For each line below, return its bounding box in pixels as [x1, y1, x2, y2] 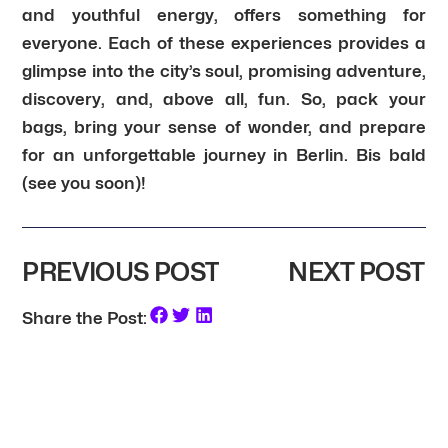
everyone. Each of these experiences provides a [22, 32, 426, 53]
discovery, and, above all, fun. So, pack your [22, 88, 426, 109]
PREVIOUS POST [22, 256, 220, 287]
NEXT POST [288, 256, 425, 287]
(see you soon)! [22, 172, 147, 193]
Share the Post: [22, 307, 148, 328]
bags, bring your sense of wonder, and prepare [22, 116, 426, 137]
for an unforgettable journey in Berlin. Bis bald [22, 144, 426, 165]
